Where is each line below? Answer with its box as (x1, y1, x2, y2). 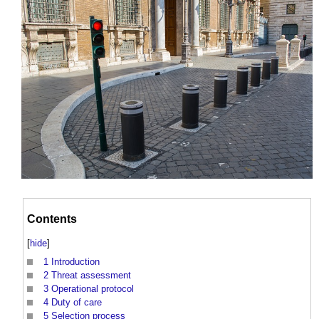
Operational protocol (51, 283, 134, 294)
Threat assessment (51, 269, 131, 281)
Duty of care (51, 296, 102, 308)
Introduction (51, 256, 100, 267)
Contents (27, 213, 77, 226)
